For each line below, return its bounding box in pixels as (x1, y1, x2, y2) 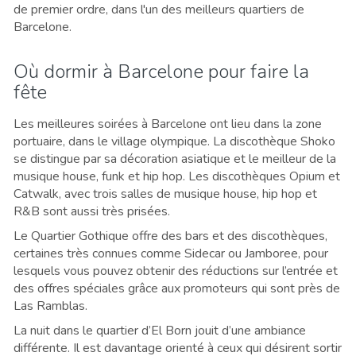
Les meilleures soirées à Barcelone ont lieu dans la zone (14, 114, 322, 133)
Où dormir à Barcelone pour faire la (14, 58, 309, 84)
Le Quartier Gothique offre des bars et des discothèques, (14, 226, 327, 245)
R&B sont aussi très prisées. (14, 202, 170, 220)
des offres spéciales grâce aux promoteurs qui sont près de (14, 279, 340, 297)
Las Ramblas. (14, 296, 87, 315)
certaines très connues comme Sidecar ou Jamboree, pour (14, 244, 328, 262)
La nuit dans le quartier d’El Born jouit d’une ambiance (14, 321, 306, 339)
